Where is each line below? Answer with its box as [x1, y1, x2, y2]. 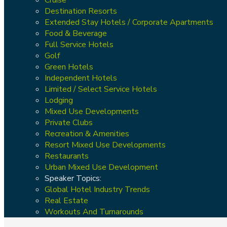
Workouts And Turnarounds [45, 206, 143, 217]
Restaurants [45, 150, 89, 162]
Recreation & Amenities [45, 128, 129, 139]
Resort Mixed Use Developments [45, 139, 166, 150]
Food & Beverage [45, 27, 107, 39]
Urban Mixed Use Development [45, 161, 158, 173]
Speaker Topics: [45, 172, 101, 184]
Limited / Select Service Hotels [45, 83, 157, 95]
